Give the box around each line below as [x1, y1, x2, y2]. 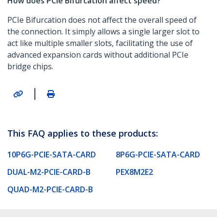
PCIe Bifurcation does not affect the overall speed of [7, 15, 197, 26]
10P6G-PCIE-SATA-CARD [7, 149, 96, 160]
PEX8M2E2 [116, 166, 153, 177]
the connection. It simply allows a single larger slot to [7, 26, 200, 37]
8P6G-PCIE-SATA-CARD [116, 149, 200, 160]
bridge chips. [7, 61, 53, 72]
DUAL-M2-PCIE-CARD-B [7, 166, 91, 177]
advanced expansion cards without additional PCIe [7, 49, 188, 61]
